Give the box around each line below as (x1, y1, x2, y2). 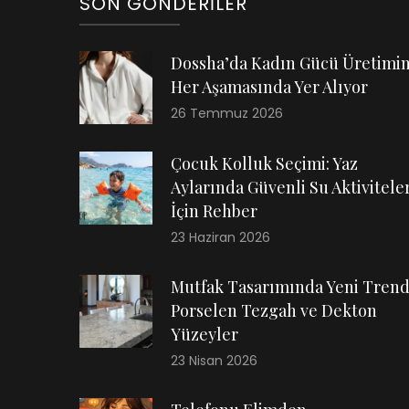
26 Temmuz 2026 (171, 104, 283, 123)
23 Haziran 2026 (171, 228, 270, 247)
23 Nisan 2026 (171, 351, 257, 371)
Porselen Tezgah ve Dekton (171, 299, 377, 322)
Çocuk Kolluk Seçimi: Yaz (171, 152, 358, 175)
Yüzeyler (171, 323, 238, 346)
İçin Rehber (171, 200, 257, 223)
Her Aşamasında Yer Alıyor (171, 76, 368, 99)
